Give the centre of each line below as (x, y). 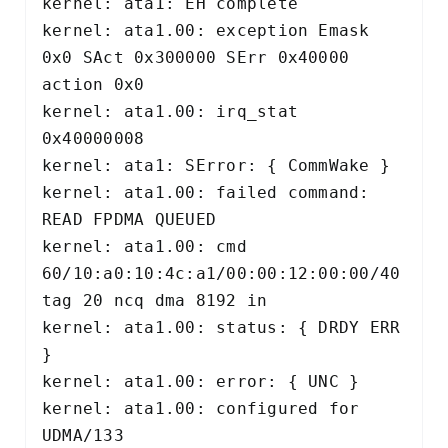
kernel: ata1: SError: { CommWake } (221, 165)
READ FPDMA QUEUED (134, 219)
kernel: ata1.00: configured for (201, 408)
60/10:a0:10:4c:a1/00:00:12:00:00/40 (221, 273)
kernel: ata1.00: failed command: (206, 192)
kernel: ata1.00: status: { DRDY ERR (221, 327)
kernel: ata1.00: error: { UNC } (206, 381)
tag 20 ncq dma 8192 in (160, 300)
